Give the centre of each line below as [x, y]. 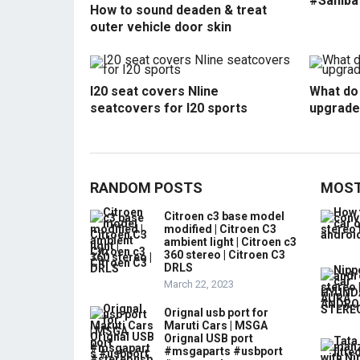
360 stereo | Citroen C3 [225, 254]
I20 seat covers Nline [154, 91]
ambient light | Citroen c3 [230, 241]
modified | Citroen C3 [220, 229]
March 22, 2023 [199, 284]
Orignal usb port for [216, 312]
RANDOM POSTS [146, 187]
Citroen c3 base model [224, 216]
